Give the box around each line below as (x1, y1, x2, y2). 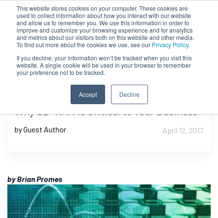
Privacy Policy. (152, 40, 190, 49)
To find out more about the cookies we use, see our (17, 40, 152, 49)
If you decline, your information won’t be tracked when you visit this (17, 54, 192, 62)
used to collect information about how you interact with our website (17, 11, 191, 19)
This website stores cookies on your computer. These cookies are (17, 4, 188, 12)
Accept (78, 90, 97, 98)
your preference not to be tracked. (17, 68, 105, 76)
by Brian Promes (7, 174, 62, 183)
